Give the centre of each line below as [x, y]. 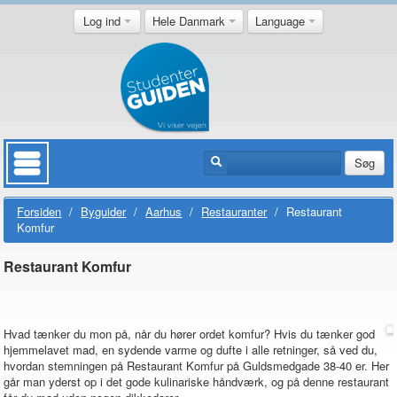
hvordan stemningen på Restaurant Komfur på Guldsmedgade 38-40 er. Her [197, 366]
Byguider [104, 211]
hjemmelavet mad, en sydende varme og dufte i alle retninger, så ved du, [191, 350]
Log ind [104, 21]
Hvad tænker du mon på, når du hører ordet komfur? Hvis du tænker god [190, 334]
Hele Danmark [191, 21]
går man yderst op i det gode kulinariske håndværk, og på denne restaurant [197, 381]
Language [282, 21]
